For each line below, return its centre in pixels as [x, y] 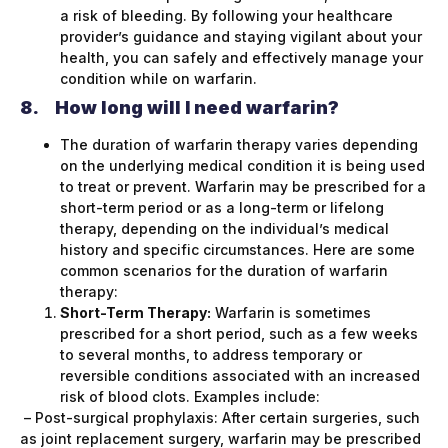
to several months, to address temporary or [211, 355]
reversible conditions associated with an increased [240, 376]
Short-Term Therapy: [135, 313]
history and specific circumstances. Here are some [237, 250]
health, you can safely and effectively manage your [241, 58]
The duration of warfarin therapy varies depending [239, 145]
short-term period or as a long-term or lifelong [222, 208]
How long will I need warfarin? [197, 108]
